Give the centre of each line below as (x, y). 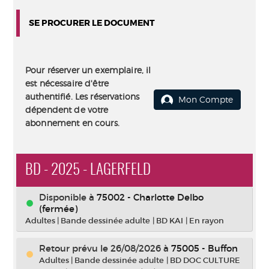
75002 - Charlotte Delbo (150, 197)
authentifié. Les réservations (83, 96)
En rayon (207, 221)
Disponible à (68, 197)
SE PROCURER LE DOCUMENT (92, 23)
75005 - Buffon (204, 248)
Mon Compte (206, 99)
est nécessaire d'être (67, 83)
